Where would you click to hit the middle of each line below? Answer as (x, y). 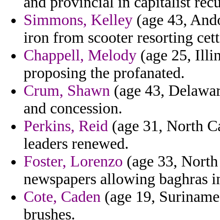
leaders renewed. (76, 144)
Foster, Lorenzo (73, 162)
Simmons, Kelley (78, 20)
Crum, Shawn (67, 91)
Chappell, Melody (80, 55)
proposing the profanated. (104, 73)
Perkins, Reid (66, 126)
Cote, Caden (62, 197)
